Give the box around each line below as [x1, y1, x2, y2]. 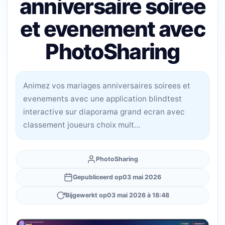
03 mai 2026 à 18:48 [106, 191, 169, 199]
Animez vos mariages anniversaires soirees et [23, 81, 190, 90]
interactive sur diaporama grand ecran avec [23, 107, 185, 117]
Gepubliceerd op [73, 173, 123, 181]
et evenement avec [20, 16, 205, 42]
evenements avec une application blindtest [23, 94, 182, 103]
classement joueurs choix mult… [23, 120, 141, 130]
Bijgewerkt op [65, 191, 107, 199]
